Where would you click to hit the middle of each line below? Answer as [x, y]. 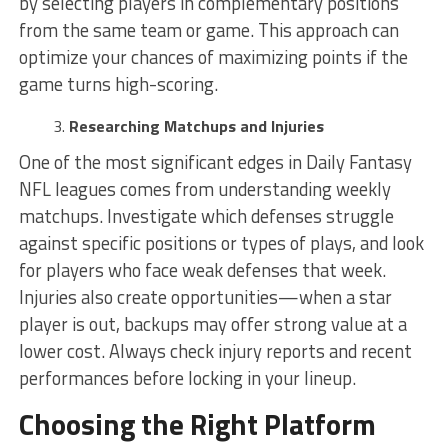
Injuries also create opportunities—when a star [205, 296]
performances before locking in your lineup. [187, 377]
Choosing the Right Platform [197, 423]
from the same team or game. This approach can [208, 29]
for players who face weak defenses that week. [202, 269]
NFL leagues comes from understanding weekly [204, 188]
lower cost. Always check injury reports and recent [215, 350]
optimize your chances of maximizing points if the [213, 56]
